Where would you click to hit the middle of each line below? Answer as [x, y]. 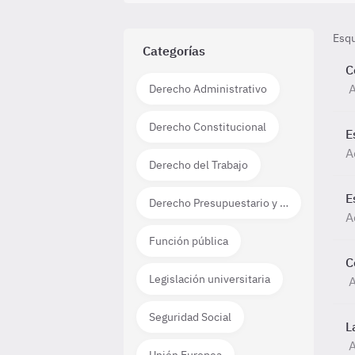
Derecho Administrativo [208, 89]
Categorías [174, 51]
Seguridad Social [190, 317]
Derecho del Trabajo [198, 165]
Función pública [189, 241]
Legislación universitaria [210, 279]
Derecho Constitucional [208, 127]
